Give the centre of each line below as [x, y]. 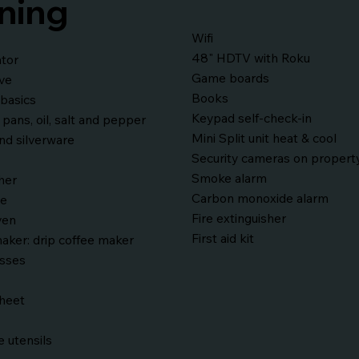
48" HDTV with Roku [251, 57]
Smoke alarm [230, 177]
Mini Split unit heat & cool [264, 137]
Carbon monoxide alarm [260, 198]
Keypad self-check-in [252, 117]
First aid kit [223, 238]
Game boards [231, 77]
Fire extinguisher [239, 218]
